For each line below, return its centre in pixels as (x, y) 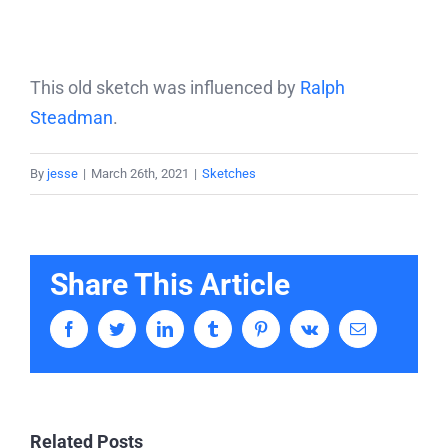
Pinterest (295, 327)
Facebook (107, 327)
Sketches (229, 173)
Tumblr (243, 327)
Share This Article (170, 284)
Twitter (146, 327)
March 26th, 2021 (140, 173)
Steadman (71, 117)
